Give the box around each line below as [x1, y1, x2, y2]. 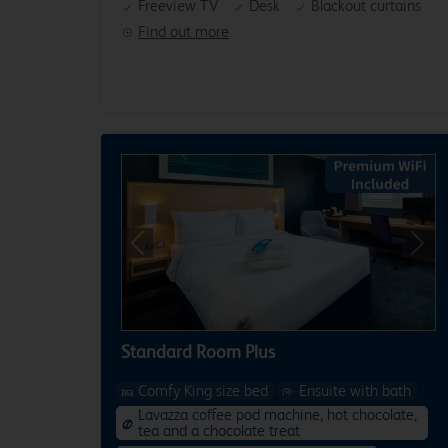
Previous [136, 241, 184, 257]
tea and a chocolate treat [138, 421, 300, 440]
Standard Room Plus [121, 341, 275, 362]
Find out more [138, 22, 229, 41]
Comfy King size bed [138, 381, 268, 400]
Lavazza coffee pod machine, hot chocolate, [138, 405, 417, 424]
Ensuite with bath [299, 381, 411, 400]
